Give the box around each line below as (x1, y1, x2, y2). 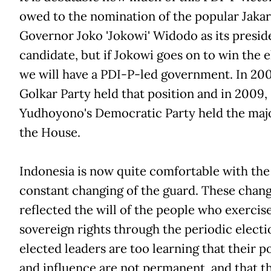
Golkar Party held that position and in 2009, (19, 85, 267, 102)
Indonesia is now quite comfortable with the (19, 163, 270, 179)
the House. (19, 124, 80, 140)
